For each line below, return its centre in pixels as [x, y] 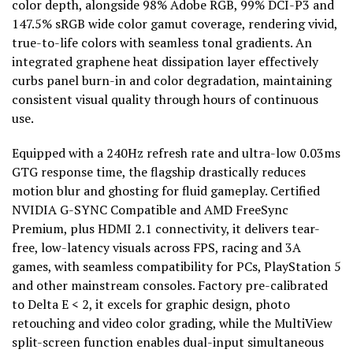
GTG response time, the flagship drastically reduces [159, 172]
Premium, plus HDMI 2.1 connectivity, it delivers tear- [166, 229]
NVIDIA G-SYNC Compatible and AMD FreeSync [150, 210]
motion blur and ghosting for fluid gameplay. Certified [166, 191]
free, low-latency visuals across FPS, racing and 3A [156, 248]
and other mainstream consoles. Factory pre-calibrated [170, 286]
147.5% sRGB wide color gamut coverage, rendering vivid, [175, 24]
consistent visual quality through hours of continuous [165, 100]
